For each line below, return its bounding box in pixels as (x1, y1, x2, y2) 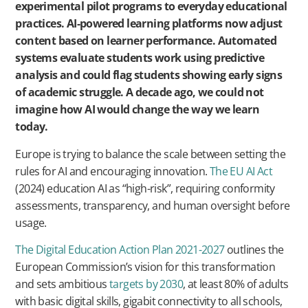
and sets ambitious (15, 276, 109, 292)
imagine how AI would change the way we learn (15, 102, 259, 118)
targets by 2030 (109, 276, 184, 292)
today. (15, 119, 48, 135)
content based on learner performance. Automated (15, 33, 277, 49)
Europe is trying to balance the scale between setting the (15, 146, 286, 162)
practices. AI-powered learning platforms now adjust (15, 16, 283, 32)
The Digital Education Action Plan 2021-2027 (15, 242, 225, 258)
